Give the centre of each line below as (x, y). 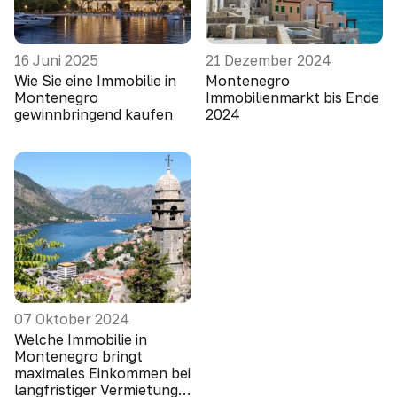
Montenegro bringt (78, 356)
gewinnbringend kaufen (93, 114)
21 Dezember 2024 (269, 60)
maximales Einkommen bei (102, 373)
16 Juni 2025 (56, 60)
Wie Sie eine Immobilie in (95, 81)
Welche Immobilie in (81, 339)
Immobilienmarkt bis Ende (292, 97)
